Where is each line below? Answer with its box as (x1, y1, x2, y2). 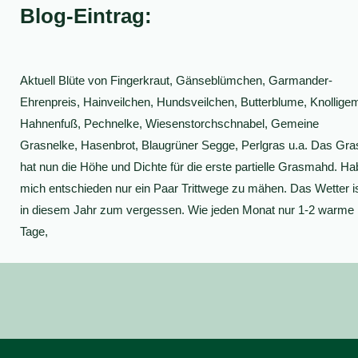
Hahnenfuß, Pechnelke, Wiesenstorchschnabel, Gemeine (19, 116, 319, 130)
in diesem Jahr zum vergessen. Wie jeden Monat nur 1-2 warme (19, 202, 354, 217)
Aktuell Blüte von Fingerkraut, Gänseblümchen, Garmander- (19, 73, 332, 87)
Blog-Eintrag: (19, 3, 152, 28)
